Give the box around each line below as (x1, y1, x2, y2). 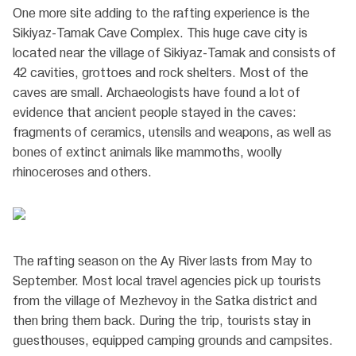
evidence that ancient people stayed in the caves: (13, 105, 296, 121)
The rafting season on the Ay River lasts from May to (13, 253, 312, 269)
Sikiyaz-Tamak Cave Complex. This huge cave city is (13, 25, 308, 41)
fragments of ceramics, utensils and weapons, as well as (13, 125, 331, 141)
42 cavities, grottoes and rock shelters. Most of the (13, 65, 308, 81)
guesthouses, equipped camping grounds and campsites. (13, 333, 333, 349)
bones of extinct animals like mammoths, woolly (13, 145, 282, 161)
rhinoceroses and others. (13, 164, 152, 180)
